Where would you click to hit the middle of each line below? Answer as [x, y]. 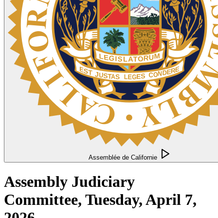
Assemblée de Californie [123, 157]
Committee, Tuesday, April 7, [100, 200]
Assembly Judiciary [69, 182]
